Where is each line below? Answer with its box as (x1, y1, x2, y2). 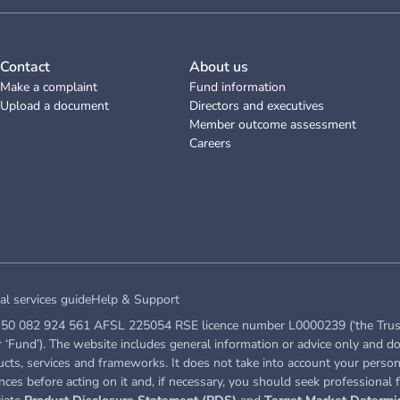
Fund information (189, 79, 286, 96)
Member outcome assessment (189, 116, 356, 133)
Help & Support (91, 291, 179, 308)
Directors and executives (189, 97, 324, 114)
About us (189, 57, 248, 77)
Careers (189, 135, 231, 152)
